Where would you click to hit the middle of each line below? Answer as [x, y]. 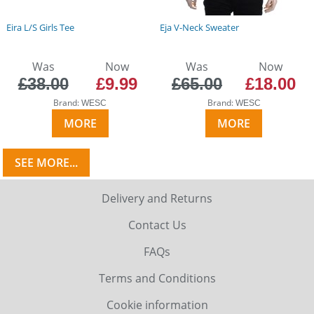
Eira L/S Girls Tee [40, 27]
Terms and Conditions [157, 279]
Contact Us [157, 225]
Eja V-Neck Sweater [200, 27]
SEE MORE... [47, 162]
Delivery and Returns [157, 199]
